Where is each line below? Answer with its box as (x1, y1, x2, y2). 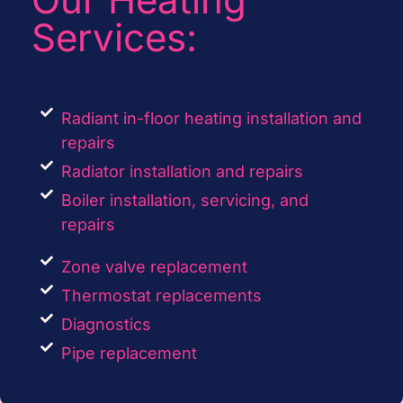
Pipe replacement (60, 344, 197, 363)
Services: (31, 14, 197, 61)
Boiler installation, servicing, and (60, 191, 309, 210)
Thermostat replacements (60, 286, 262, 306)
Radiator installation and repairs (60, 162, 303, 182)
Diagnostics (60, 315, 151, 335)
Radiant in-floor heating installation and (60, 109, 362, 129)
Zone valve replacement (60, 257, 247, 277)
